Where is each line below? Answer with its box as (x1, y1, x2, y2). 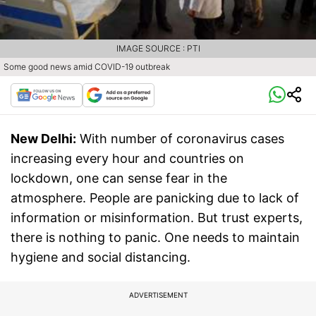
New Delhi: (11, 130, 76, 146)
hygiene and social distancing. (11, 249, 194, 265)
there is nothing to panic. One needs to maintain (11, 229, 300, 245)
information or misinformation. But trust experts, (11, 209, 303, 225)
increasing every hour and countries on (11, 150, 244, 166)
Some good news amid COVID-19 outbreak (4, 61, 170, 72)
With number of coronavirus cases (80, 130, 284, 146)
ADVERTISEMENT (128, 290, 188, 299)
